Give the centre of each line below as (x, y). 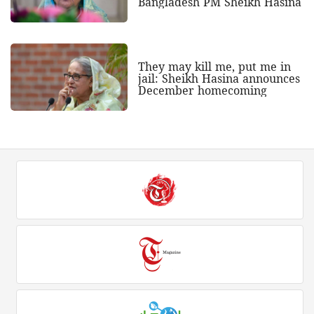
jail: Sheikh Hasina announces (219, 78)
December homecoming (202, 90)
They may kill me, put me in (214, 66)
